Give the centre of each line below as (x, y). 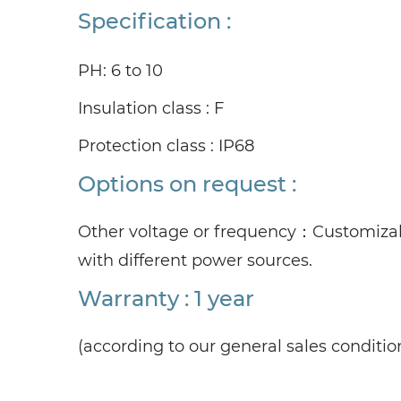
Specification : (154, 21)
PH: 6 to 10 (120, 71)
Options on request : (187, 184)
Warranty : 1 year (166, 299)
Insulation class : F (151, 108)
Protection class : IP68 (166, 146)
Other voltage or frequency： (195, 232)
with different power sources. (195, 260)
